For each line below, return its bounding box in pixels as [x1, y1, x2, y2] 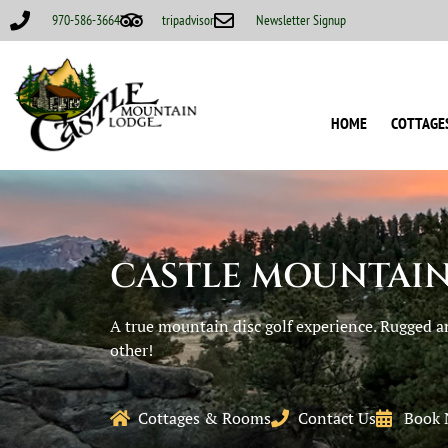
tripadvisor [162, 11, 214, 29]
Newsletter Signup [256, 11, 346, 29]
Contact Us [298, 407, 376, 430]
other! [110, 339, 153, 362]
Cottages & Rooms [137, 407, 271, 430]
